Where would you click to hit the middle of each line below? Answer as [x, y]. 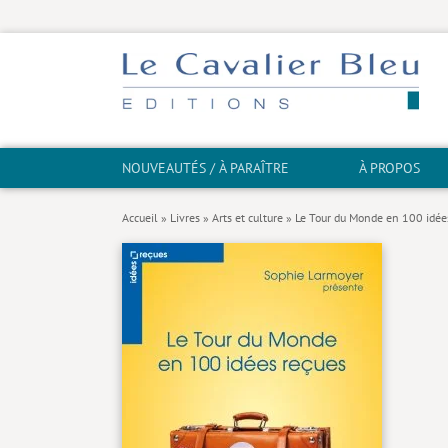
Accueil [140, 218]
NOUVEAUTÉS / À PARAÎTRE [205, 168]
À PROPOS [389, 168]
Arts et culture [247, 218]
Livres [185, 218]
